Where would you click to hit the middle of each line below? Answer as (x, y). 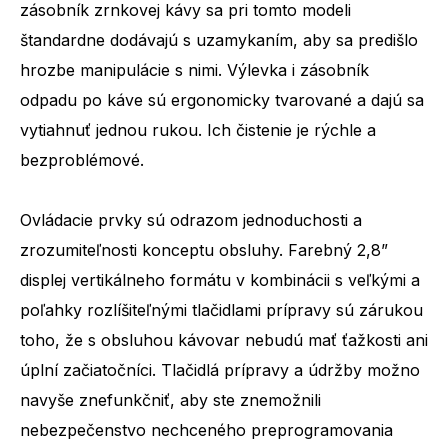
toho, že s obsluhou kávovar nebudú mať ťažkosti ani (224, 339)
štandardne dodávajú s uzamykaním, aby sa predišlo (219, 39)
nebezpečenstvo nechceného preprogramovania (206, 429)
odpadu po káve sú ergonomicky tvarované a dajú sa (222, 99)
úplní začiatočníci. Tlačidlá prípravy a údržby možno (220, 369)
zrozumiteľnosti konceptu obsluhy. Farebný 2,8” (204, 249)
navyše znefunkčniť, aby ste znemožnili (170, 399)
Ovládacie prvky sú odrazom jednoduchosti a (191, 219)
